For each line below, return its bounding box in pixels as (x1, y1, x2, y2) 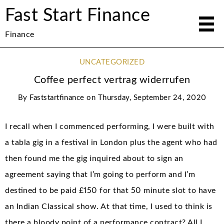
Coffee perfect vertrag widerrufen (33, 75, 190, 85)
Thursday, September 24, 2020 (97, 93, 206, 101)
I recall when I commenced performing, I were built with (5, 122, 214, 130)
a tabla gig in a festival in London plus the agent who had (5, 138, 217, 146)
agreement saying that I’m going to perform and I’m (5, 170, 195, 178)
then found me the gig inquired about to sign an (5, 154, 183, 162)
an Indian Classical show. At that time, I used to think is (5, 202, 212, 210)
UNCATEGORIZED (79, 58, 145, 66)
